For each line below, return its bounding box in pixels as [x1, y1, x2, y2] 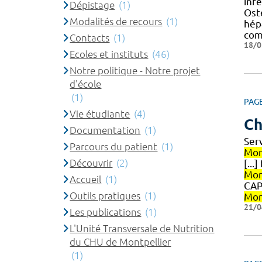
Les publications [70, 206, 142, 218]
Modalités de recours [70, 15, 163, 27]
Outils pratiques [70, 189, 141, 201]
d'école [70, 78, 102, 89]
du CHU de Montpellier [70, 236, 171, 247]
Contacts [70, 32, 110, 43]
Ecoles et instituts [70, 48, 149, 60]
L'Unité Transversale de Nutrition [70, 222, 215, 234]
